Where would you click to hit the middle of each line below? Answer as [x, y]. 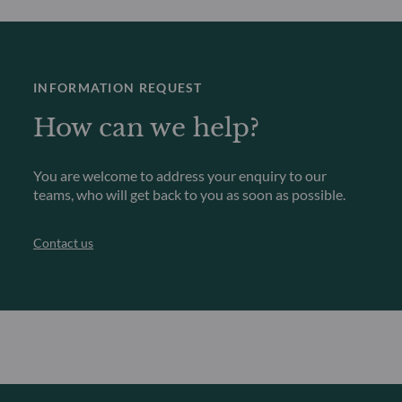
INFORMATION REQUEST [118, 87]
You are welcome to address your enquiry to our [180, 175]
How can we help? [147, 127]
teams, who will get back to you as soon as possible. [190, 194]
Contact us [64, 243]
